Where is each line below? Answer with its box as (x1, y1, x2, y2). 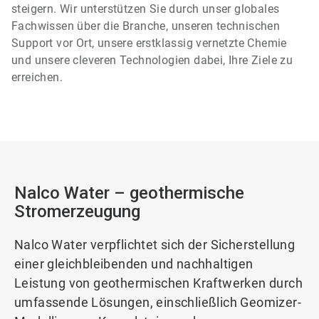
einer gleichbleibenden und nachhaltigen (14, 256, 253, 271)
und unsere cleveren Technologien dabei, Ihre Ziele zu (11, 53, 293, 67)
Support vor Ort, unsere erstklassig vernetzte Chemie (11, 36, 287, 50)
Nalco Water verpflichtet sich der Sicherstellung (14, 237, 296, 252)
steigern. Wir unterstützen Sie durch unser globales (11, 2, 280, 16)
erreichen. (11, 70, 63, 84)
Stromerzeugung (14, 202, 140, 221)
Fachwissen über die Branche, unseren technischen (11, 19, 281, 33)
